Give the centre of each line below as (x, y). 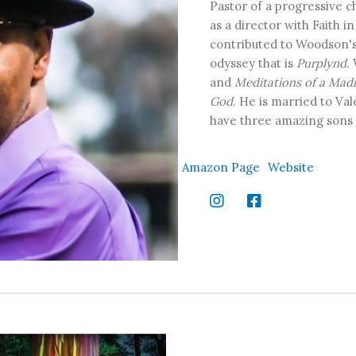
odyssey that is (253, 63)
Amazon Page (221, 167)
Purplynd (321, 63)
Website (291, 167)
